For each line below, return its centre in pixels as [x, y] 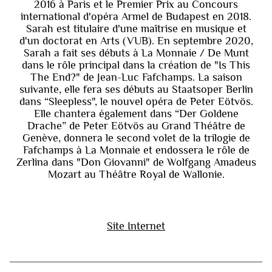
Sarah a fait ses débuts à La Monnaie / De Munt [136, 53]
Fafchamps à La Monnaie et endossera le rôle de [136, 150]
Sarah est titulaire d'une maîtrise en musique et [136, 28]
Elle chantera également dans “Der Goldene [136, 113]
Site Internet [136, 225]
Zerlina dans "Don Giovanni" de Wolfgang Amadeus [136, 162]
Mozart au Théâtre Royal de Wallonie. [136, 174]
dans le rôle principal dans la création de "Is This [136, 65]
